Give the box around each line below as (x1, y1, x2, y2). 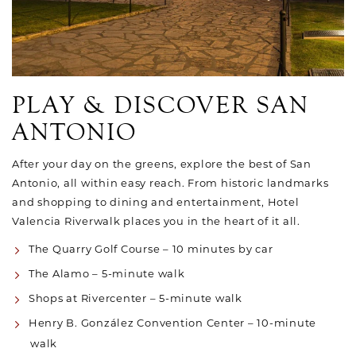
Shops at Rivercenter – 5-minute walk (28, 292, 242, 304)
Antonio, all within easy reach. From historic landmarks (12, 176, 329, 189)
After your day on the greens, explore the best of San (12, 157, 311, 170)
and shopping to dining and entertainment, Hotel (12, 195, 300, 208)
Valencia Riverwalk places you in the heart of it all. (12, 215, 300, 227)
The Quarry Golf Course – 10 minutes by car (28, 242, 273, 255)
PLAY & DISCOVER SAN (12, 91, 309, 119)
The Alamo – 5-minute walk (28, 267, 185, 280)
